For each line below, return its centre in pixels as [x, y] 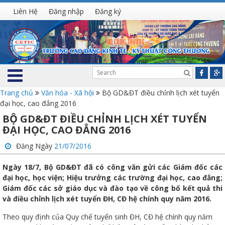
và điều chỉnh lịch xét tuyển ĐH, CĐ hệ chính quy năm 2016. [107, 199]
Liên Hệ [25, 11]
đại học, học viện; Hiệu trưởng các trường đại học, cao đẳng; [113, 178]
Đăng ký [108, 11]
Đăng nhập [66, 11]
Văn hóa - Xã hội [68, 93]
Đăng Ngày [35, 146]
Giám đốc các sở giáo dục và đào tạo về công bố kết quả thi [113, 188]
